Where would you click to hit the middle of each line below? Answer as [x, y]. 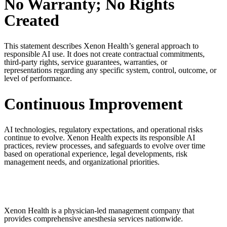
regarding [69, 70]
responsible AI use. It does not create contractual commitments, [104, 54]
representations [29, 70]
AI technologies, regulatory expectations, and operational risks [103, 129]
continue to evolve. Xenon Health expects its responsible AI [100, 137]
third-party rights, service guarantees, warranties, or [86, 62]
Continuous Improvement [93, 104]
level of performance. [38, 78]
